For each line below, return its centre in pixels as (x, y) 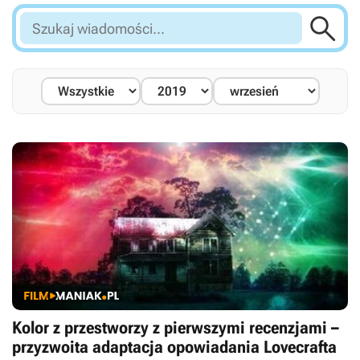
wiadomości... (60, 41)
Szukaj (38, 21)
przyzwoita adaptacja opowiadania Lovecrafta (174, 347)
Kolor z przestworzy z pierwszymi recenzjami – (176, 328)
